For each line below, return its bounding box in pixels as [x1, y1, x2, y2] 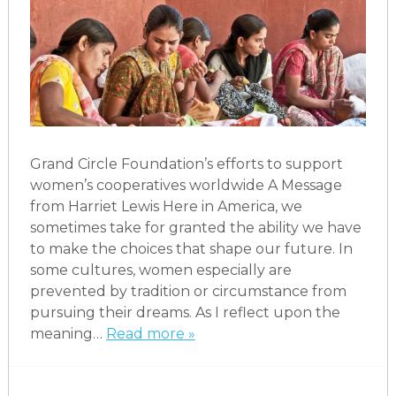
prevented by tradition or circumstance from [29, 282, 346, 300]
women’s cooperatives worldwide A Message [29, 176, 342, 194]
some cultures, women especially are [29, 261, 292, 278]
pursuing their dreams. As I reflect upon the [29, 303, 340, 321]
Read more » [105, 324, 195, 342]
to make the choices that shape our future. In [29, 240, 353, 257]
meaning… [29, 324, 106, 342]
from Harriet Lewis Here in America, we [29, 197, 302, 215]
